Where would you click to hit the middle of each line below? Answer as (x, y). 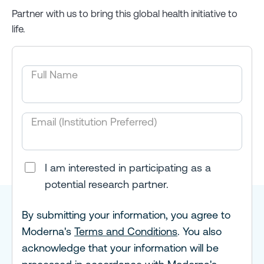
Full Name (55, 75)
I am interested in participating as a (128, 168)
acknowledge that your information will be (120, 248)
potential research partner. (107, 184)
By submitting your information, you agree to (126, 215)
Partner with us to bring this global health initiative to (125, 14)
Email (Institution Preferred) (94, 122)
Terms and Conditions (126, 232)
